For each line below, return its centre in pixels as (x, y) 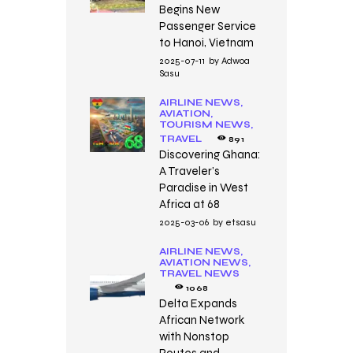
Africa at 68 (189, 204)
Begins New (189, 10)
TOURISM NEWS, (206, 125)
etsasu (240, 223)
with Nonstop (194, 336)
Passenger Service (207, 26)
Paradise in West (203, 188)
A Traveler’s (189, 171)
